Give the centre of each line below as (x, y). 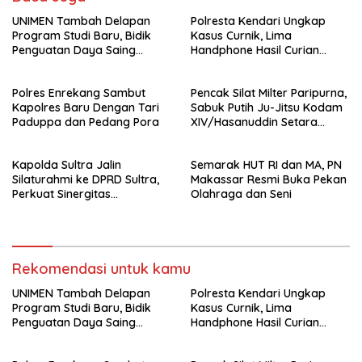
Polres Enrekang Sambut (79, 93)
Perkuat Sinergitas (61, 194)
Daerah (32, 223)
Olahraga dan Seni (241, 194)
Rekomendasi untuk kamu (101, 269)
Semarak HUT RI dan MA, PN (266, 165)
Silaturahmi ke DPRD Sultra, (86, 180)
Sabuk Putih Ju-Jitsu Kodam (267, 108)
